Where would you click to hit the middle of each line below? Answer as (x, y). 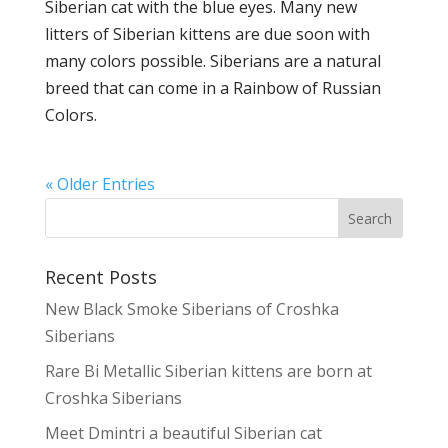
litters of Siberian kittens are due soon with (207, 33)
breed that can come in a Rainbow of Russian (212, 87)
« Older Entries (99, 183)
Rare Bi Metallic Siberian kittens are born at (208, 370)
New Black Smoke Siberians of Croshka (191, 308)
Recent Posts (100, 276)
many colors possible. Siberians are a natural (212, 60)
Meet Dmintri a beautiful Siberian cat (183, 432)
